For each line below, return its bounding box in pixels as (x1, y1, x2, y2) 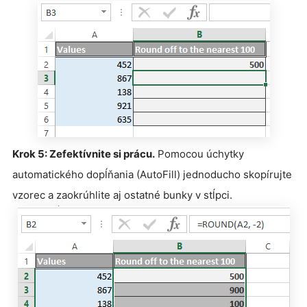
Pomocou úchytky (155, 147, 244, 160)
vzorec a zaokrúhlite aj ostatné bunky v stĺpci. (12, 188, 232, 201)
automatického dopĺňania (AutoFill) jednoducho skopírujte (12, 167, 292, 181)
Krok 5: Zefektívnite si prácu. (12, 147, 155, 160)
